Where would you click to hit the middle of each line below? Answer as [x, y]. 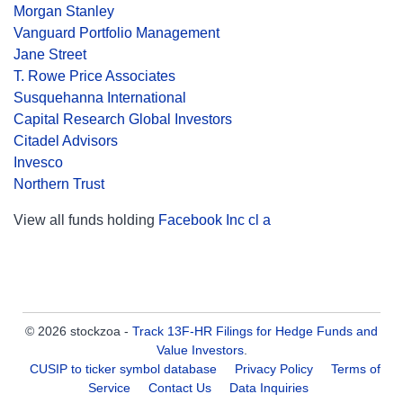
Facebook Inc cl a [215, 220]
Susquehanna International [100, 98]
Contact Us [179, 388]
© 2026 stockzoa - [79, 331]
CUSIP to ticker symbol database [125, 369]
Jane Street [50, 54]
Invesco [38, 162]
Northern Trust [59, 184]
